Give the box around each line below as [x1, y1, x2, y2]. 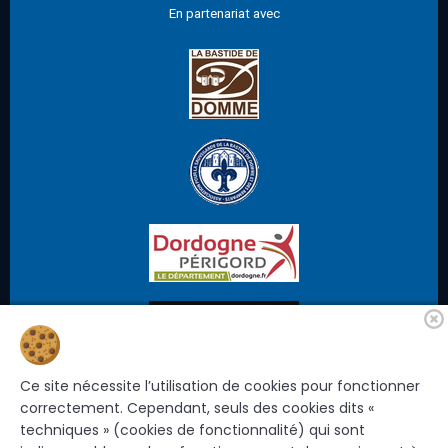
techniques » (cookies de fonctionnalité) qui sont [20, 420, 365, 440]
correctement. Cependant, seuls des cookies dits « [20, 398, 374, 418]
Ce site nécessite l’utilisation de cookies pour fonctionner [20, 376, 420, 396]
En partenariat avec [168, 5, 280, 21]
